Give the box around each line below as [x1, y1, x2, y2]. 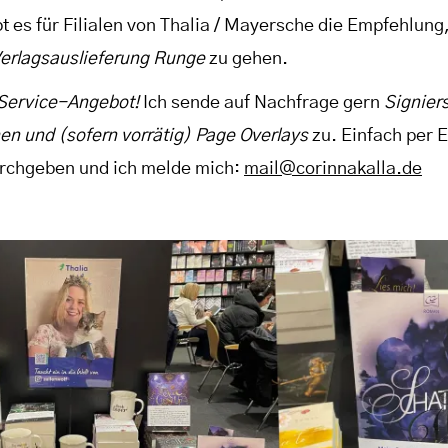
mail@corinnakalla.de [244, 159, 422, 178]
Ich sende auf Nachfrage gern [143, 93, 384, 112]
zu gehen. [205, 50, 288, 69]
